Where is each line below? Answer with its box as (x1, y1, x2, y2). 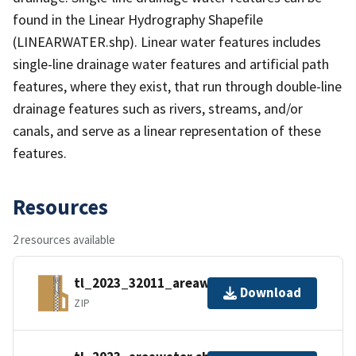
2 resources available (13, 231, 115, 247)
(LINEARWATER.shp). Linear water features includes (13, 32, 321, 51)
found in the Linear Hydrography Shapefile (13, 10, 263, 29)
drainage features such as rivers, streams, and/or (13, 99, 303, 118)
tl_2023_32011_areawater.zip (74, 274, 258, 292)
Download (240, 284, 301, 302)
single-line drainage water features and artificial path (13, 54, 329, 73)
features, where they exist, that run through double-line (13, 76, 342, 95)
